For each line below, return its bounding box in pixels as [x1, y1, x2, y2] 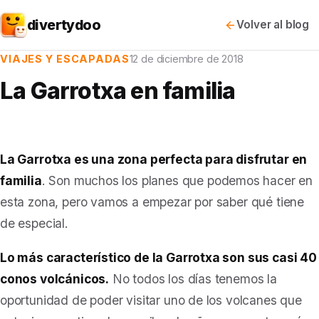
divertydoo [27, 16, 101, 33]
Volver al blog [236, 18, 309, 31]
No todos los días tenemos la [109, 271, 277, 286]
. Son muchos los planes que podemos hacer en [41, 173, 313, 188]
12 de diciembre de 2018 [129, 53, 244, 65]
